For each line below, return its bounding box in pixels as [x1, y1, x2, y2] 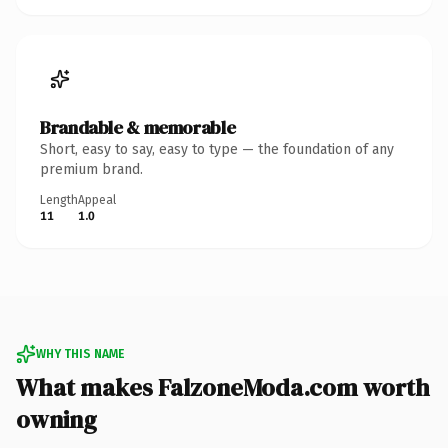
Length [40, 192, 78, 207]
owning [16, 402, 97, 436]
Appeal [78, 192, 116, 207]
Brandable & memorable [40, 114, 236, 140]
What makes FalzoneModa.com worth [16, 370, 430, 404]
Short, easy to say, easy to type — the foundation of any [40, 140, 394, 158]
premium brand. [40, 160, 143, 178]
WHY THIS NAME [36, 346, 124, 361]
